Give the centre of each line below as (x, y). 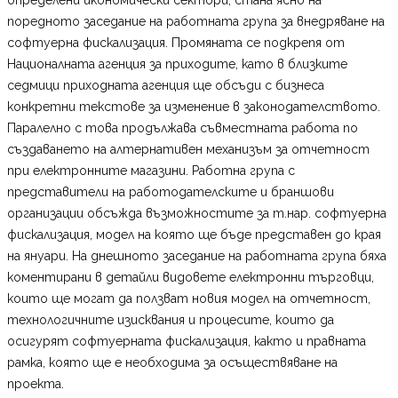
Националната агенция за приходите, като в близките (177, 64)
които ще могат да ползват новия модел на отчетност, (189, 298)
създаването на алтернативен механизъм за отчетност (188, 149)
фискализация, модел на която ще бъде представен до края (194, 234)
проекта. (36, 383)
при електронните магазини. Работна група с (151, 170)
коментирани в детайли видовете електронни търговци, (191, 277)
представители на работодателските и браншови (171, 191)
